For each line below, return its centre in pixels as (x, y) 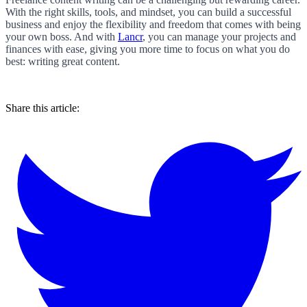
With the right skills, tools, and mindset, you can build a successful (148, 12)
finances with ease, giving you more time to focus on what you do (148, 49)
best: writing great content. (63, 62)
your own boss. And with (62, 37)
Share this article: (42, 108)
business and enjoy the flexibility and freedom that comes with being (153, 25)
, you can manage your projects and (219, 37)
